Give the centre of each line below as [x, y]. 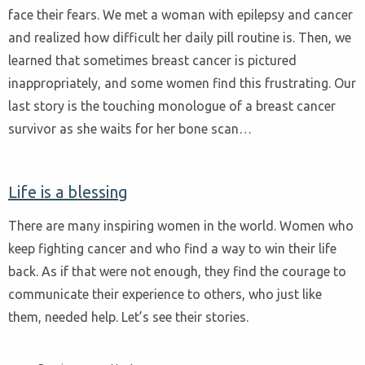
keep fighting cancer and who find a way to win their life [172, 248]
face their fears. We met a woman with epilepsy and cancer [180, 14]
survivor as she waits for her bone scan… [130, 128]
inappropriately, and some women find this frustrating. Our [182, 83]
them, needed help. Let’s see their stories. [128, 317]
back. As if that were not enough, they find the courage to [177, 271]
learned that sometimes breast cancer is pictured [152, 60]
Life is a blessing [68, 191]
